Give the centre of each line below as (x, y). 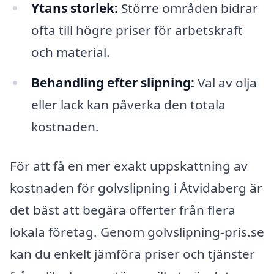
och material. (70, 52)
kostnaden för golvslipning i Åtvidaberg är (136, 188)
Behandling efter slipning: (113, 83)
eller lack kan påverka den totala (128, 105)
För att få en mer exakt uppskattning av (129, 166)
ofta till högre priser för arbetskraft (137, 30)
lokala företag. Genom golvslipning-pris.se (137, 232)
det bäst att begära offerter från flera (123, 210)
